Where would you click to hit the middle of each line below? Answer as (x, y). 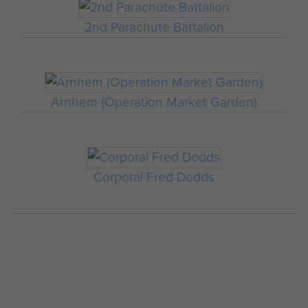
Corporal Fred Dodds (154, 177)
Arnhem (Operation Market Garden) (154, 102)
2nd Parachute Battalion (154, 27)
